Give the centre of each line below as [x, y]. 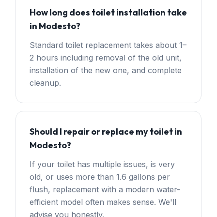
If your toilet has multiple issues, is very [102, 164]
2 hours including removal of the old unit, [106, 58]
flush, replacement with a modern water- [105, 189]
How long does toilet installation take [108, 12]
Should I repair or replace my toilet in [106, 132]
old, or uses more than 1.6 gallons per [100, 177]
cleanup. [45, 83]
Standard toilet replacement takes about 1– [108, 45]
